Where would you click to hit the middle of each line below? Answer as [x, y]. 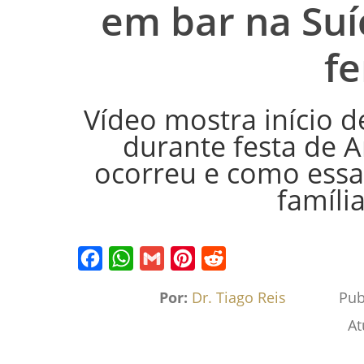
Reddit [221, 282]
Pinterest [199, 282]
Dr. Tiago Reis [239, 297]
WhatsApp [141, 282]
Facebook [107, 282]
